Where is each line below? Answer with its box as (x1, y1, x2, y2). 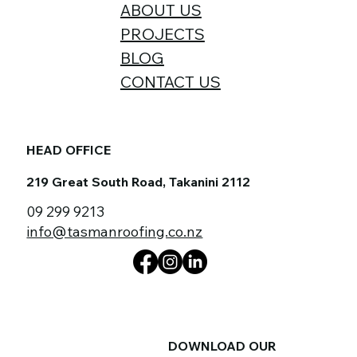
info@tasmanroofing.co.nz (26, 222, 203, 241)
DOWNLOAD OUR (168, 337, 277, 354)
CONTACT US (120, 71, 221, 92)
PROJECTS (120, 23, 205, 44)
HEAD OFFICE (26, 141, 112, 158)
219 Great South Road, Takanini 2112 (26, 173, 251, 190)
